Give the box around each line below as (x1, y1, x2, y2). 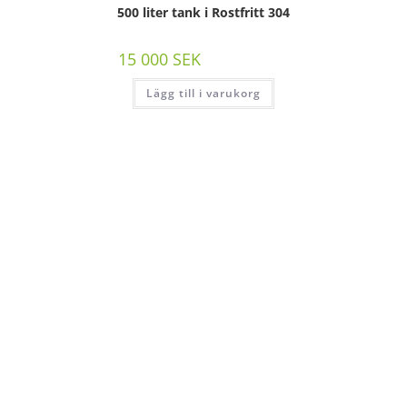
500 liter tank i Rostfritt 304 (117, 3, 290, 21)
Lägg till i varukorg (146, 84, 261, 101)
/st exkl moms (205, 51, 289, 69)
